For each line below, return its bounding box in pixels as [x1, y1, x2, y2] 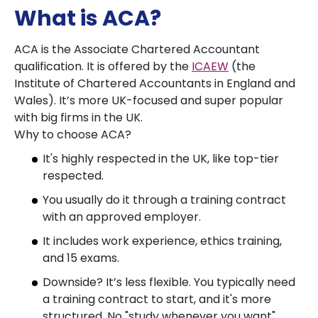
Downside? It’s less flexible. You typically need [43, 274, 295, 290]
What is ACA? [14, 4, 161, 33]
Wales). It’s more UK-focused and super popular [14, 92, 283, 109]
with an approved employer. [43, 209, 201, 225]
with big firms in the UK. [14, 109, 143, 126]
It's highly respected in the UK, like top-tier [43, 150, 279, 167]
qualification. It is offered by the [14, 58, 192, 75]
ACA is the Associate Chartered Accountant [14, 41, 260, 57]
